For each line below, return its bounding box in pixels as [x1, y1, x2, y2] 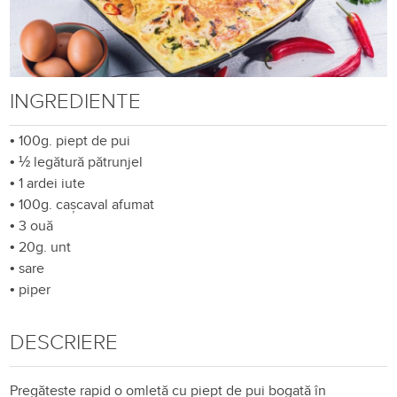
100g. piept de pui [19, 131, 131, 150]
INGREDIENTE [10, 88, 142, 114]
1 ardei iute [19, 174, 86, 192]
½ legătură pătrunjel [19, 152, 144, 171]
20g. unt [19, 237, 72, 256]
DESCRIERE [10, 329, 119, 355]
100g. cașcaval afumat [19, 195, 155, 214]
